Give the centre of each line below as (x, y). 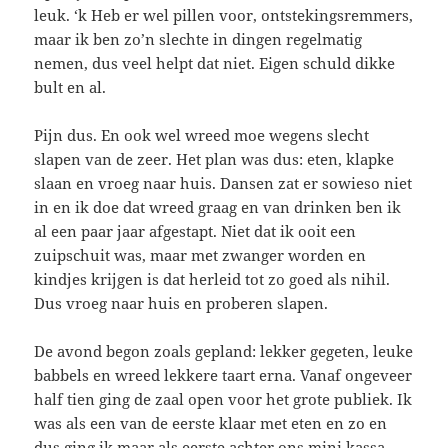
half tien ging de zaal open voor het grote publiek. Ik (223, 399)
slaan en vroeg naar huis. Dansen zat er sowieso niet (223, 183)
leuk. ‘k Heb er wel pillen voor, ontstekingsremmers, (224, 15)
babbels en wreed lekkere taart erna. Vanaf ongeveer (223, 375)
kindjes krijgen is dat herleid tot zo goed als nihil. (212, 279)
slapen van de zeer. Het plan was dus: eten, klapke (214, 159)
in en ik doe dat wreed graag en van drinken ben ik (218, 207)
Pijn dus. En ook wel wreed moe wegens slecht (202, 135)
